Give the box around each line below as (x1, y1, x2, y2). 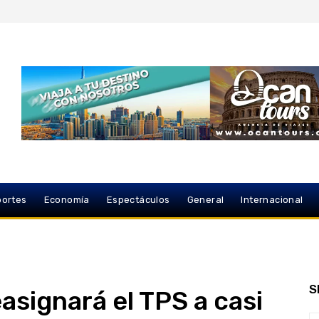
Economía (43, 194, 90, 206)
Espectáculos (106, 194, 170, 206)
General (187, 194, 224, 206)
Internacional (241, 194, 303, 206)
